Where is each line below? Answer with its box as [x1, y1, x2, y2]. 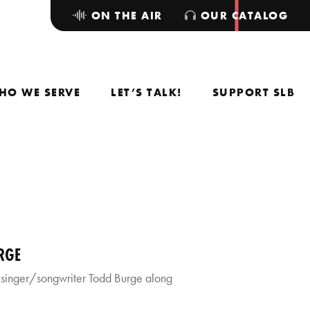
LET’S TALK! [111, 85, 182, 100]
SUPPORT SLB [212, 85, 295, 100]
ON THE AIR [87, 8, 163, 23]
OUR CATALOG [197, 8, 288, 23]
